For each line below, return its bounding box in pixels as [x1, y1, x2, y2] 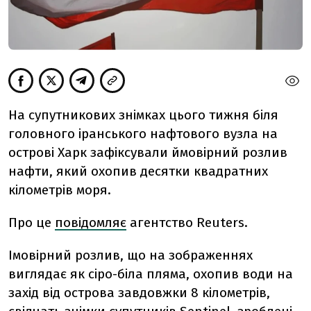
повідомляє [55, 215, 126, 231]
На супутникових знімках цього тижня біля [8, 107, 278, 124]
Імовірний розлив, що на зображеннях [8, 247, 253, 264]
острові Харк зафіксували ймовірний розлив [8, 144, 287, 161]
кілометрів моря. [8, 182, 111, 199]
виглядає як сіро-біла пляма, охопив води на [8, 266, 293, 283]
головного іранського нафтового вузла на [8, 126, 278, 142]
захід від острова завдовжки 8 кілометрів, [8, 285, 270, 301]
